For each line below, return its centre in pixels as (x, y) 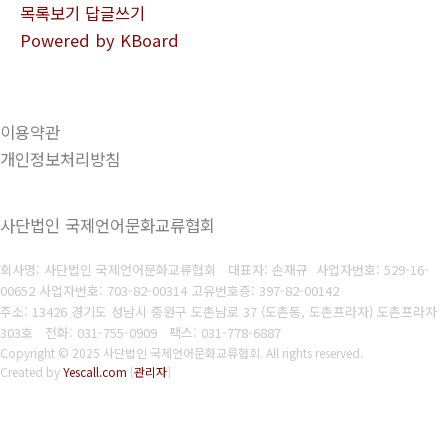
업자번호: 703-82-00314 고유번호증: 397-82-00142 (195, 291)
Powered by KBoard (99, 39)
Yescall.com (95, 372)
